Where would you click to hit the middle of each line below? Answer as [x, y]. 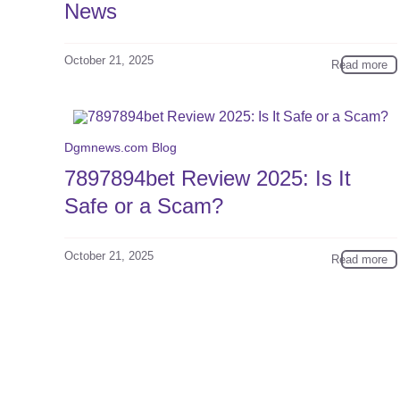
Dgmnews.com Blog [120, 148]
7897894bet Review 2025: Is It [207, 179]
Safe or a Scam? [143, 206]
